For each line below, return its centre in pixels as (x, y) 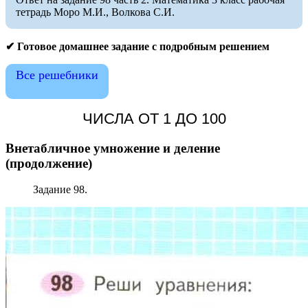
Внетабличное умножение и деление (113, 148)
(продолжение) (49, 163)
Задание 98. (60, 190)
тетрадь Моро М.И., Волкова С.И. (95, 12)
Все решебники (57, 75)
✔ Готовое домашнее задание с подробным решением (137, 46)
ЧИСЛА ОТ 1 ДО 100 (154, 118)
